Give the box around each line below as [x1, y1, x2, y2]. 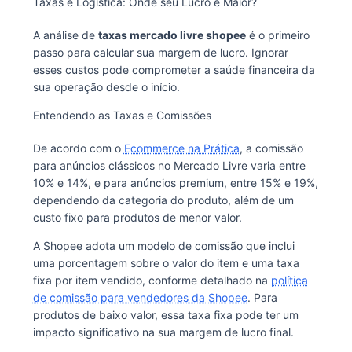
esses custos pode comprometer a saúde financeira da [32, 63, 315, 76]
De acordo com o [32, 141, 124, 155]
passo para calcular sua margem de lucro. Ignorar [32, 46, 288, 59]
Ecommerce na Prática [123, 141, 240, 155]
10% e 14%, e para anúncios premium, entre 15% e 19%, [32, 176, 318, 189]
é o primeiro [245, 28, 310, 42]
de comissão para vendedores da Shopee [32, 291, 247, 304]
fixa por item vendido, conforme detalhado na [32, 273, 271, 287]
